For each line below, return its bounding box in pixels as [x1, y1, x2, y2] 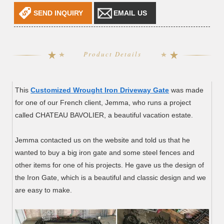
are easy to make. [15, 186, 72, 194]
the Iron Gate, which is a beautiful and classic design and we [15, 173, 206, 182]
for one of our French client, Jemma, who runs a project [15, 98, 191, 107]
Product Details [83, 49, 140, 59]
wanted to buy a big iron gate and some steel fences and [15, 148, 195, 157]
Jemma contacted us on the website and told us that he [15, 136, 190, 144]
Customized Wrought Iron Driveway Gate [30, 86, 169, 94]
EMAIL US [113, 9, 147, 17]
